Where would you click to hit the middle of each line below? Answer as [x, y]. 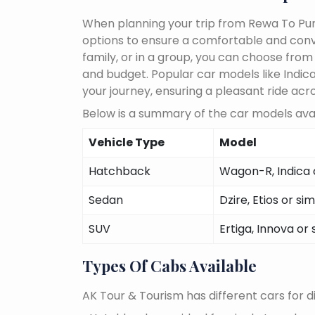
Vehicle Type [127, 142]
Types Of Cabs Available [169, 265]
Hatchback [120, 171]
